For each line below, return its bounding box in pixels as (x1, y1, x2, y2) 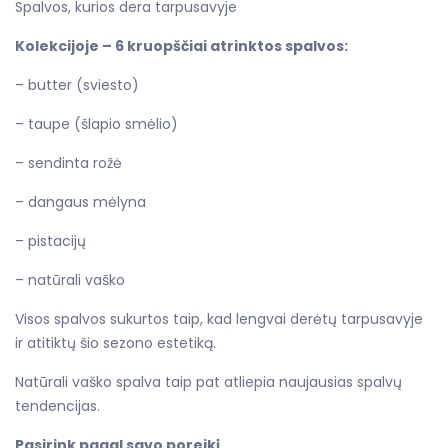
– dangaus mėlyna (15, 191, 146, 212)
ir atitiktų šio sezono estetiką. (15, 332, 216, 353)
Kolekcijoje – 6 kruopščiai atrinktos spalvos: (15, 35, 348, 56)
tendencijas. (15, 395, 100, 416)
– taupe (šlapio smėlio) (15, 113, 178, 134)
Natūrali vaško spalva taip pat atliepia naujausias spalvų (15, 371, 402, 392)
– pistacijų (15, 230, 86, 251)
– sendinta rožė (15, 152, 122, 173)
